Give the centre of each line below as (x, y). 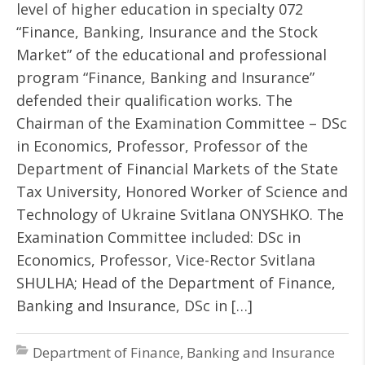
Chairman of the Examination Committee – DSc (182, 123)
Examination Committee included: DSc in (158, 237)
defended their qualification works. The (154, 100)
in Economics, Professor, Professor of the (162, 146)
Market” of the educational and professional (172, 55)
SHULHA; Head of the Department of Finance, (176, 283)
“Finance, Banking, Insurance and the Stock (167, 32)
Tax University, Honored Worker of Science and (182, 191)
